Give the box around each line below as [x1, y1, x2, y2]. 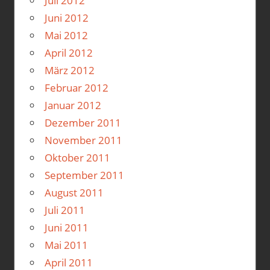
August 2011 [44, 186, 104, 200]
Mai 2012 [44, 28, 88, 43]
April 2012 [44, 46, 93, 60]
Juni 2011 [44, 221, 89, 235]
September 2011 [44, 168, 124, 183]
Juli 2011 [44, 203, 85, 218]
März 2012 [44, 63, 95, 78]
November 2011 [44, 133, 122, 148]
